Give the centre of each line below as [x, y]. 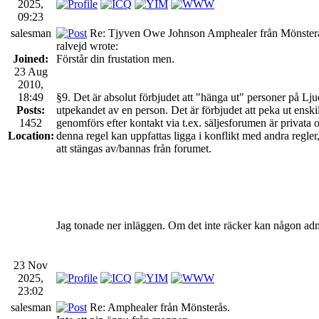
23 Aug [31, 71]
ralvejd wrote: [87, 46]
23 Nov [31, 265]
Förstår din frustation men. [115, 58]
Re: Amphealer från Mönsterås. [158, 307]
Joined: [31, 58]
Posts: [31, 110]
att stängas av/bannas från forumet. [134, 148]
